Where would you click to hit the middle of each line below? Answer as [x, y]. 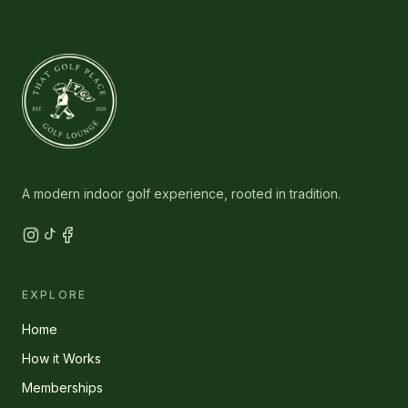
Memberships [62, 388]
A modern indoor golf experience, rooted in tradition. [181, 194]
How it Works [61, 358]
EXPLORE [55, 295]
